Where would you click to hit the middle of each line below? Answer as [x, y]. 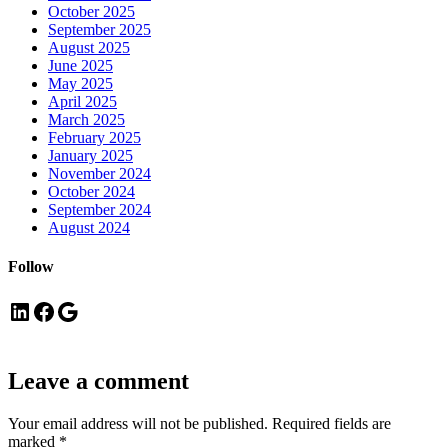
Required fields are [331, 424]
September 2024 [99, 209]
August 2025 [89, 47]
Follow [31, 267]
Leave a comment [98, 381]
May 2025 [80, 83]
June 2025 [80, 65]
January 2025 [90, 155]
